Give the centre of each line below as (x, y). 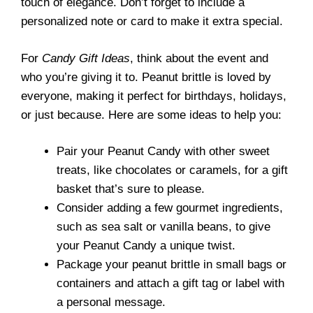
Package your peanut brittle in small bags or (172, 264)
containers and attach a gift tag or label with (170, 283)
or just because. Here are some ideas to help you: (151, 115)
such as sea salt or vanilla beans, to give (163, 227)
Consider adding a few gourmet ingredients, (170, 208)
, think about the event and (199, 58)
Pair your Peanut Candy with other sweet (163, 151)
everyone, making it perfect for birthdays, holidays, (154, 96)
